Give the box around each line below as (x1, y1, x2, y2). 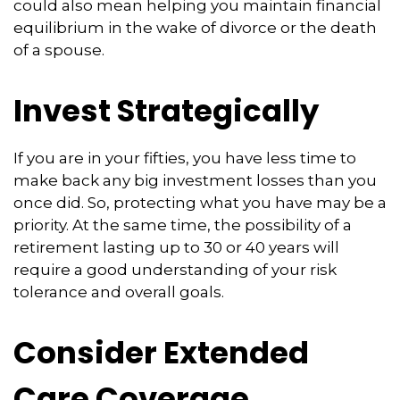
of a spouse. (13, 41, 104, 60)
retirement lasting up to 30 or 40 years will (13, 238, 339, 257)
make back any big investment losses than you (13, 171, 377, 190)
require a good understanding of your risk (13, 261, 337, 279)
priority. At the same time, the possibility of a (13, 216, 352, 235)
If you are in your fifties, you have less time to (13, 149, 356, 168)
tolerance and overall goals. (13, 283, 224, 302)
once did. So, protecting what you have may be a (13, 194, 387, 212)
